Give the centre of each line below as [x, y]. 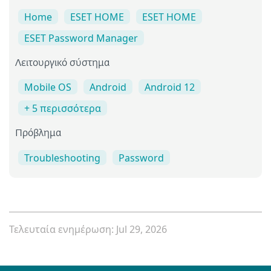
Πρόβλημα [38, 134]
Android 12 [170, 87]
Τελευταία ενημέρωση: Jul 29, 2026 [88, 229]
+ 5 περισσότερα [63, 109]
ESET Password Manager [81, 38]
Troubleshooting [62, 158]
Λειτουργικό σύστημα [63, 64]
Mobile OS [48, 87]
